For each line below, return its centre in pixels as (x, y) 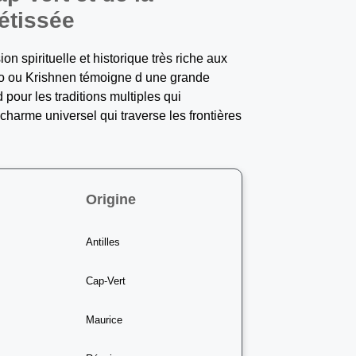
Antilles (103, 242)
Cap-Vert (106, 281)
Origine (111, 199)
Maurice (104, 319)
